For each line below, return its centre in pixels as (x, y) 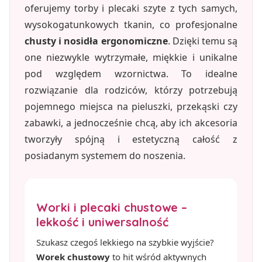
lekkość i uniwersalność (102, 222)
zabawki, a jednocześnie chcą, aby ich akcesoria (131, 123)
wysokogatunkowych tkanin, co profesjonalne (131, 25)
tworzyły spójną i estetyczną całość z (131, 139)
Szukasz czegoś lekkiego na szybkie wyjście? (125, 242)
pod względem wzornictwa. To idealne (131, 74)
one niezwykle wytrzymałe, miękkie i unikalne (131, 57)
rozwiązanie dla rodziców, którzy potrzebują (131, 90)
